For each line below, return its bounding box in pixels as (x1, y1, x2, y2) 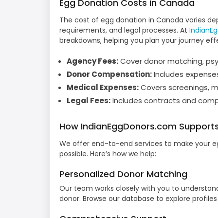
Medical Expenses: (67, 82, 139, 92)
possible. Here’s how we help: (59, 149, 156, 159)
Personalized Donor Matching (59, 168, 187, 181)
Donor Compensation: (67, 69, 152, 79)
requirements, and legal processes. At (59, 25, 189, 35)
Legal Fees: (67, 95, 110, 106)
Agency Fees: (67, 55, 118, 66)
